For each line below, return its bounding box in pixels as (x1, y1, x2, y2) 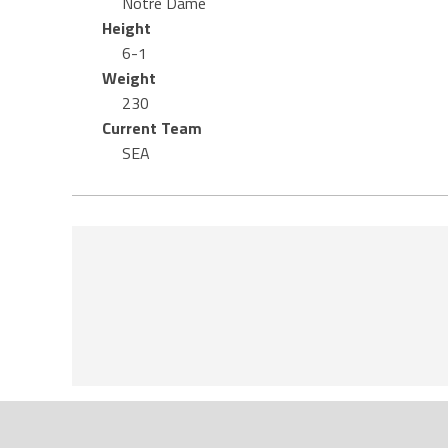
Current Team (102, 116, 202, 140)
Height (102, 16, 151, 40)
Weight (102, 66, 156, 90)
